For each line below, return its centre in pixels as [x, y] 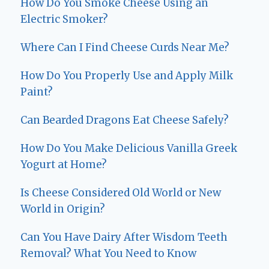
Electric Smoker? [64, 20]
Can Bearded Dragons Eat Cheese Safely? [125, 120]
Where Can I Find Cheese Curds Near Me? [125, 48]
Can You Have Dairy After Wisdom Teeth [124, 237]
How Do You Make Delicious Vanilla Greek [129, 149]
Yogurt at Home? [64, 165]
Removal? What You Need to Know [108, 254]
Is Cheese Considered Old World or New [121, 193]
